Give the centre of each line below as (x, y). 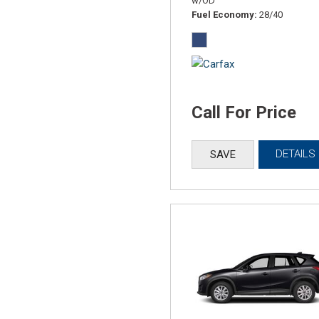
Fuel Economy (223, 15)
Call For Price (244, 113)
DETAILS (296, 154)
